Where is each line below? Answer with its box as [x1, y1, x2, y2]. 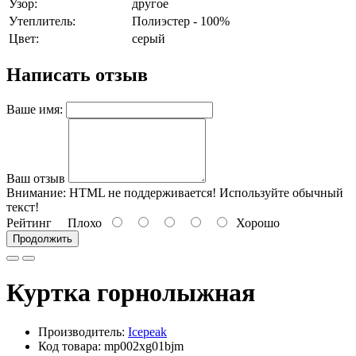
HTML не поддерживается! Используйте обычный [66, 185, 343, 199]
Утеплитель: [9, 14, 75, 28]
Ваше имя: [6, 102, 63, 116]
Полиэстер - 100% [132, 14, 230, 28]
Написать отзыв [6, 64, 148, 85]
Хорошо [230, 215, 280, 230]
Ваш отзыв [6, 171, 65, 185]
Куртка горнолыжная [6, 278, 255, 308]
